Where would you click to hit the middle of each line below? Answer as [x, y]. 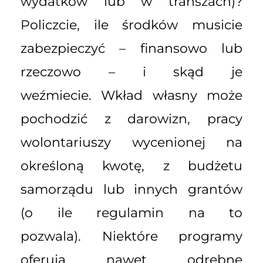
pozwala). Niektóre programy [131, 236]
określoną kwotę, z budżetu [131, 166]
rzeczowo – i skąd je [131, 72]
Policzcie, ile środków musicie [131, 25]
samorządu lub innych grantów [131, 189]
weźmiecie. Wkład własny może [131, 95]
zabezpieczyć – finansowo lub [131, 48]
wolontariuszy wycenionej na [131, 142]
